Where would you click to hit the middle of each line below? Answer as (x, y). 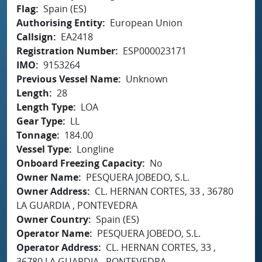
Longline (95, 149)
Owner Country (52, 219)
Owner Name (47, 177)
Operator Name (53, 233)
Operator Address (57, 247)
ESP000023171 (155, 51)
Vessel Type (43, 149)
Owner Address (52, 191)
